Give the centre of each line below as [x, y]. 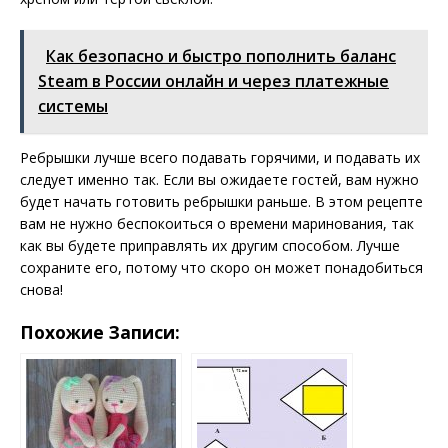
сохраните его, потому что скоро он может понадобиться [221, 268]
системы [73, 106]
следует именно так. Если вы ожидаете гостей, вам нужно [219, 180]
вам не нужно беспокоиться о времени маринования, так [217, 224]
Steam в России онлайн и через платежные [213, 81]
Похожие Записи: [100, 332]
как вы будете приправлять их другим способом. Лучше [210, 246]
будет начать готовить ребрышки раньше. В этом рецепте [221, 202]
